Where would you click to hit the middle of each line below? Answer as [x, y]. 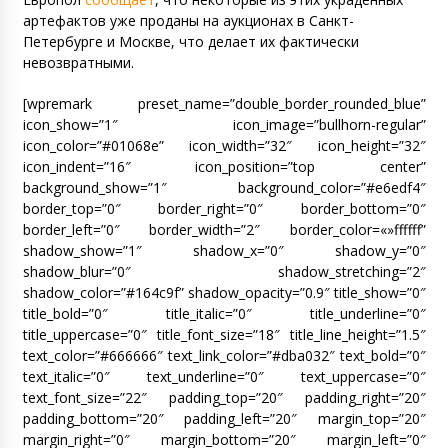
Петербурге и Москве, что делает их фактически [190, 41]
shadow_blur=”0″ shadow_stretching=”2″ [224, 271]
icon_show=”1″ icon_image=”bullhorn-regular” [224, 124]
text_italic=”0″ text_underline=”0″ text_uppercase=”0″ [224, 376]
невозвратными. [78, 62]
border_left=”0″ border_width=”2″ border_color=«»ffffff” [224, 229]
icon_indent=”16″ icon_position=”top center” [224, 166]
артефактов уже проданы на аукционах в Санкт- [188, 20]
